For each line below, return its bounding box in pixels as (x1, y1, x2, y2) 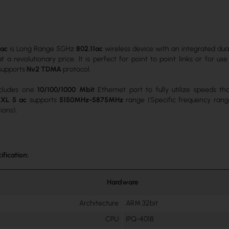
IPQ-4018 (126, 215, 154, 224)
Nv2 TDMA (27, 65, 62, 74)
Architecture (79, 199, 119, 208)
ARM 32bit (126, 199, 158, 208)
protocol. (61, 65, 91, 74)
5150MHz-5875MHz (59, 96, 123, 105)
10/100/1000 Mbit (37, 85, 95, 95)
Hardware (106, 178, 139, 187)
